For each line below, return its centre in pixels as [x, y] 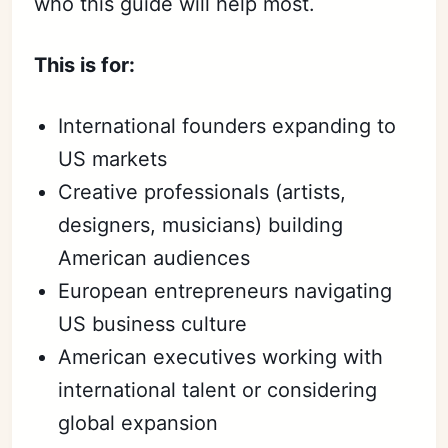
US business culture [153, 323]
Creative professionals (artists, [202, 191]
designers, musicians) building [201, 224]
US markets [113, 158]
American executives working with [221, 356]
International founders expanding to [227, 125]
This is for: [85, 64]
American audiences [154, 257]
